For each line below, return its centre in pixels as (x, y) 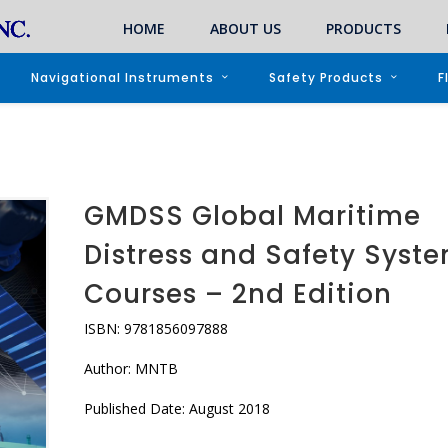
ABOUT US (245, 28)
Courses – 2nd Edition (237, 294)
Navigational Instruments (122, 77)
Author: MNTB (130, 368)
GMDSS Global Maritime (252, 216)
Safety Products (326, 77)
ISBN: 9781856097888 (155, 328)
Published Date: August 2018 (176, 408)
